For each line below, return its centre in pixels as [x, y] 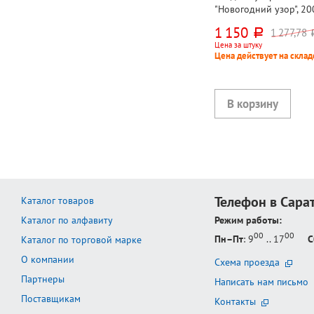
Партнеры [43, 279]
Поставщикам [51, 299]
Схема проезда [247, 262]
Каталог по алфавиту [67, 220]
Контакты [235, 302]
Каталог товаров [57, 201]
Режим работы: [248, 220]
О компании [48, 260]
